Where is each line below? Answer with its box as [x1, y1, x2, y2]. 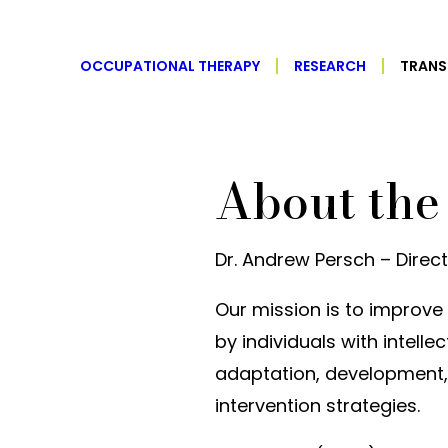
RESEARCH [294, 56, 366, 76]
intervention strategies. [215, 393, 421, 418]
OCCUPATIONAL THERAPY [80, 56, 260, 76]
